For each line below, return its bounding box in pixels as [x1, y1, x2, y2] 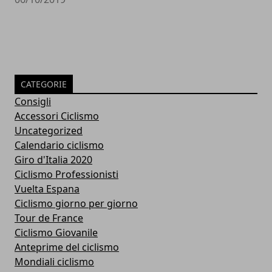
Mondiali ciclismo [15, 254, 94, 268]
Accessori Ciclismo [15, 109, 99, 123]
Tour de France [15, 211, 83, 225]
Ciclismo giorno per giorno [15, 196, 138, 210]
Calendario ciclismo [15, 138, 104, 152]
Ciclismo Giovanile [15, 225, 98, 239]
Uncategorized [15, 123, 83, 137]
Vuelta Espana [15, 182, 80, 195]
